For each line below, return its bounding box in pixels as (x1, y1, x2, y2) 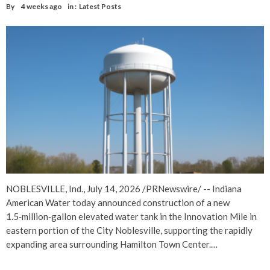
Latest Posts (79, 1, 121, 11)
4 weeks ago (21, 1, 62, 11)
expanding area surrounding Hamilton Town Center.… (6, 238, 218, 250)
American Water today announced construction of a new (6, 196, 230, 208)
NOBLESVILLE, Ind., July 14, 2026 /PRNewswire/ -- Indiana (6, 183, 242, 194)
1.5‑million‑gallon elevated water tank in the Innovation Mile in (6, 210, 257, 222)
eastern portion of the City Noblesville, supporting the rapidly (6, 224, 253, 236)
